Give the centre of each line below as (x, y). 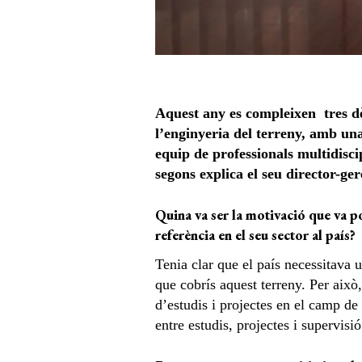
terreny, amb (299, 133)
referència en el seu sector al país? (255, 235)
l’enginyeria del (206, 133)
